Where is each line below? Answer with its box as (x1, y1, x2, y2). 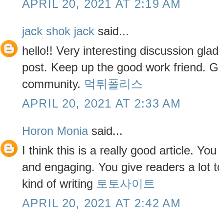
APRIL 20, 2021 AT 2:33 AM (22, 96, 181, 110)
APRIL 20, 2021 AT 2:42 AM (22, 196, 181, 210)
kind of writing (22, 177, 96, 191)
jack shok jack (22, 24, 94, 38)
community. (22, 77, 84, 90)
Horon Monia (22, 124, 88, 138)
